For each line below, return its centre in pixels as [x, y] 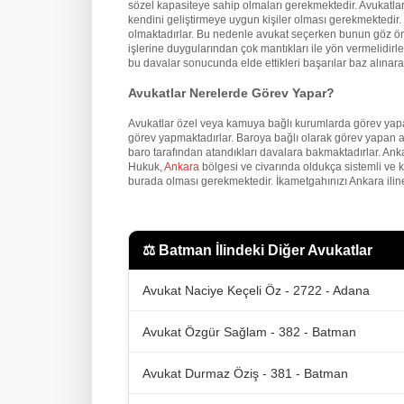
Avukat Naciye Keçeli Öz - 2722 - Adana [256, 290]
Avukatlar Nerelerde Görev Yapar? [231, 93]
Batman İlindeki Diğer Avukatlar [266, 251]
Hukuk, [146, 167]
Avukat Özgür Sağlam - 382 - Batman [249, 331]
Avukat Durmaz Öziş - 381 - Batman [245, 373]
